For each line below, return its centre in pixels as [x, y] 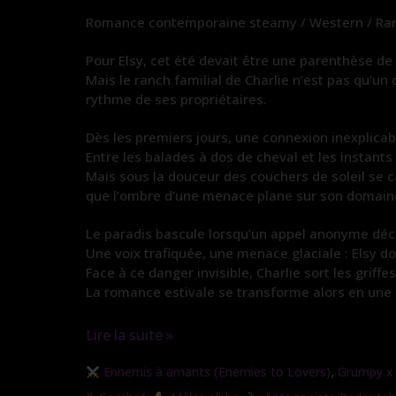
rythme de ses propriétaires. [176, 99]
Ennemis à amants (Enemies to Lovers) [215, 372]
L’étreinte [117, 359]
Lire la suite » [129, 335]
